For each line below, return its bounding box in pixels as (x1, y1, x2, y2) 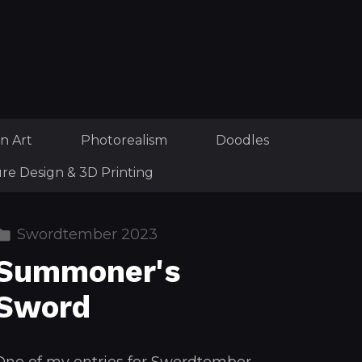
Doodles (215, 133, 269, 148)
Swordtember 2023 (17, 225, 158, 243)
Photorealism (80, 133, 167, 148)
